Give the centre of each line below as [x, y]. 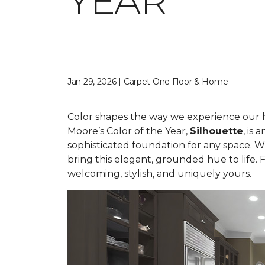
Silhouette [216, 131]
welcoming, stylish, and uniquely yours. [159, 174]
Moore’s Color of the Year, [129, 131]
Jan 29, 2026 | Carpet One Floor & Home [148, 82]
